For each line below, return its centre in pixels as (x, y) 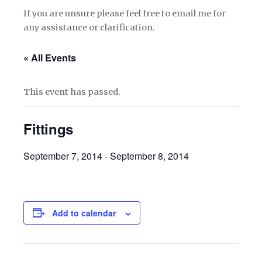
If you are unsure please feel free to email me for (125, 13)
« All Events (50, 57)
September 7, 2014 (63, 156)
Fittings (48, 128)
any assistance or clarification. (89, 27)
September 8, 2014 (149, 156)
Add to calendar (84, 213)
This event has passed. (72, 92)
